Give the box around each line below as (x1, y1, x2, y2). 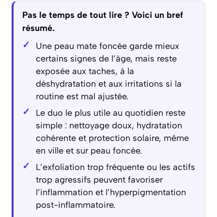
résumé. (22, 23, 55, 34)
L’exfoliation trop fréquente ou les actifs (35, 162, 195, 173)
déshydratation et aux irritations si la (35, 78, 182, 90)
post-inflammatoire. (35, 200, 115, 211)
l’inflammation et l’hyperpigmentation (35, 187, 186, 198)
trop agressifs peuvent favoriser (35, 174, 163, 186)
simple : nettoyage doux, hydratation (35, 120, 182, 131)
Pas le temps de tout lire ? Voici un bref (22, 10, 183, 21)
